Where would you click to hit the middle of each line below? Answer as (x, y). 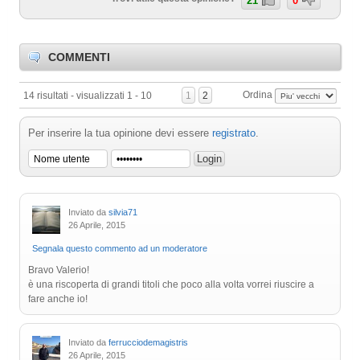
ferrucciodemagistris (148, 343)
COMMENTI (79, 57)
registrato (234, 133)
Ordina (259, 95)
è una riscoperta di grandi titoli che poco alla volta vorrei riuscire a (171, 285)
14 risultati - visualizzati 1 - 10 (88, 96)
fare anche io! (58, 299)
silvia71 (123, 213)
